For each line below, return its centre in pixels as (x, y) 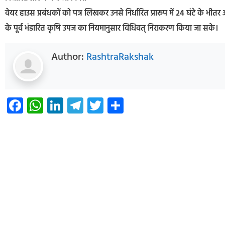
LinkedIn (94, 105)
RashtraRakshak (120, 58)
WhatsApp (81, 105)
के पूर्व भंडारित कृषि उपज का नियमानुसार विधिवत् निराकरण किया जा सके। (112, 28)
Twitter (129, 105)
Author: (69, 58)
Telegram (116, 105)
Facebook (57, 105)
